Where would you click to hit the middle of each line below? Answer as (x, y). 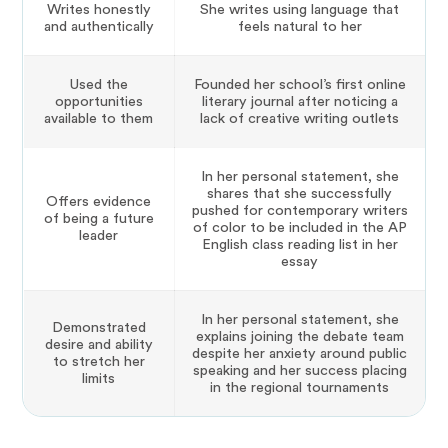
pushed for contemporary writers (299, 211)
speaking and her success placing (299, 371)
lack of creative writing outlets (299, 119)
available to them (98, 119)
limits (98, 379)
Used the (98, 85)
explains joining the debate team (299, 337)
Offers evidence (98, 202)
